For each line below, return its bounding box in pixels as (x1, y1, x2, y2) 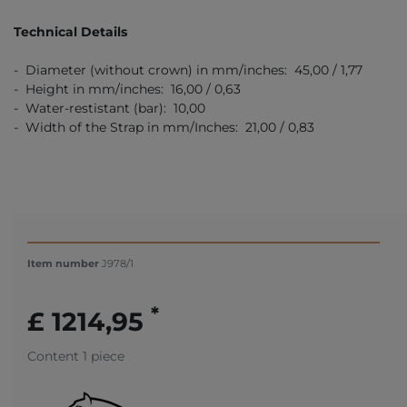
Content (27, 347, 83, 364)
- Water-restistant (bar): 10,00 (14, 99, 205, 116)
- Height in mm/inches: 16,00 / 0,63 (14, 80, 241, 97)
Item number (27, 256, 102, 270)
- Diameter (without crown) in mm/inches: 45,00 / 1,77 (14, 61, 362, 78)
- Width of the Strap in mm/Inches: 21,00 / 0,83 (14, 118, 314, 135)
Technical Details (14, 23, 127, 40)
